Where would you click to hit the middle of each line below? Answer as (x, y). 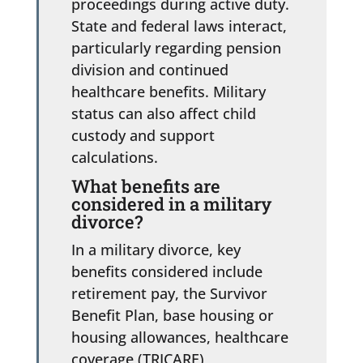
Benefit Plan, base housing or (172, 315)
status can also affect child (163, 113)
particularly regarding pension (176, 47)
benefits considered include (167, 271)
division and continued (149, 69)
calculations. (114, 157)
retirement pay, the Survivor (169, 293)
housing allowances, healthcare (179, 337)
